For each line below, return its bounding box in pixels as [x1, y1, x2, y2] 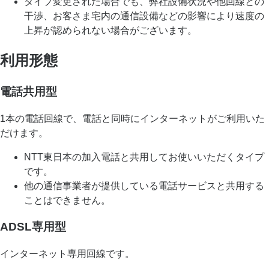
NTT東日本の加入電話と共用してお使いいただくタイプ [24, 151, 264, 162]
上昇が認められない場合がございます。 [24, 25, 197, 35]
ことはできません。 [24, 195, 110, 205]
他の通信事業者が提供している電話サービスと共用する [24, 180, 264, 191]
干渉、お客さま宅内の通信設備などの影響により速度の [24, 10, 264, 21]
